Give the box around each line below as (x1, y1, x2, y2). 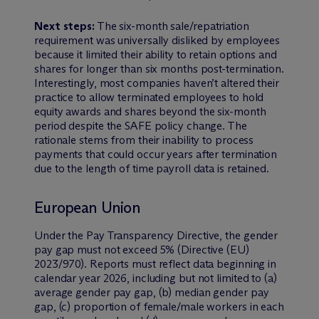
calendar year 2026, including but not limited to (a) (34, 271, 277, 285)
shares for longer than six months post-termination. (34, 61, 284, 75)
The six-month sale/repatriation (94, 19, 249, 33)
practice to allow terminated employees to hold (34, 90, 264, 104)
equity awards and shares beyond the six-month (34, 104, 266, 118)
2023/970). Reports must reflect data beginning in (34, 256, 277, 271)
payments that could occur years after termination (34, 147, 278, 161)
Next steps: (34, 19, 95, 33)
